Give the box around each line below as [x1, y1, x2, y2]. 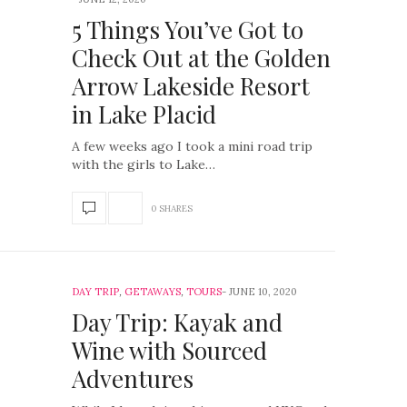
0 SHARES [151, 202, 193, 214]
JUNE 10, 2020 [229, 285, 297, 298]
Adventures [72, 362, 194, 394]
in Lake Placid [72, 98, 216, 130]
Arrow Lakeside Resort [72, 70, 310, 102]
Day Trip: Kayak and [72, 306, 283, 338]
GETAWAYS [124, 285, 181, 298]
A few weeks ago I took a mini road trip [72, 138, 313, 154]
